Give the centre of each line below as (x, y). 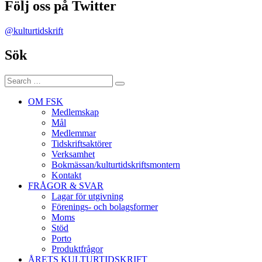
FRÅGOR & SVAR (66, 186)
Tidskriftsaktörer (82, 144)
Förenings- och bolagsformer (105, 207)
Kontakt (66, 175)
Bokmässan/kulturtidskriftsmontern (116, 165)
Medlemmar (74, 133)
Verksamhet (73, 154)
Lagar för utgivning (87, 196)
